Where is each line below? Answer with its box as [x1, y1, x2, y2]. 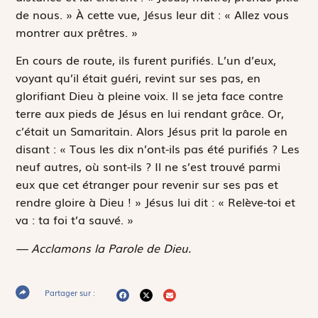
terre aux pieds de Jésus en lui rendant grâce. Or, [16, 104, 285, 122]
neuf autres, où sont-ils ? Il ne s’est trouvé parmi [16, 158, 281, 175]
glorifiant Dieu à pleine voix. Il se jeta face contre [16, 87, 284, 104]
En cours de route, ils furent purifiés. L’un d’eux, [16, 51, 277, 69]
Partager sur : [45, 286, 96, 298]
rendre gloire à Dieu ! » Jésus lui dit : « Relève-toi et [16, 193, 296, 211]
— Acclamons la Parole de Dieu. [16, 238, 192, 256]
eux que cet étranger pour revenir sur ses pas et [16, 175, 279, 193]
